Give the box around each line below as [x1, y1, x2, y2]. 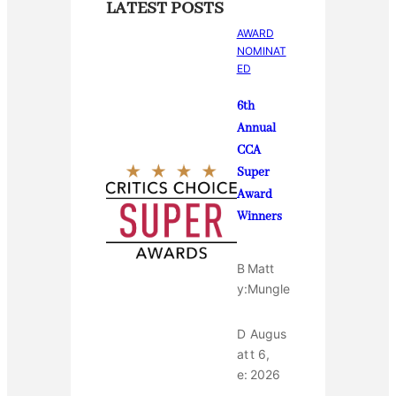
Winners [236, 209, 282, 225]
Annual [236, 121, 276, 137]
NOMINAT [236, 44, 286, 58]
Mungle [247, 280, 290, 296]
